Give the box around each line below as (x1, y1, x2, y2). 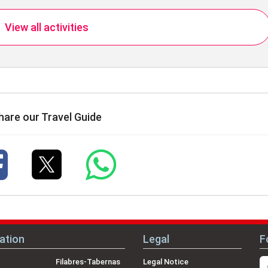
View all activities (4, 21, 89, 34)
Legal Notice (143, 257, 188, 266)
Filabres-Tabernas (55, 257, 120, 266)
